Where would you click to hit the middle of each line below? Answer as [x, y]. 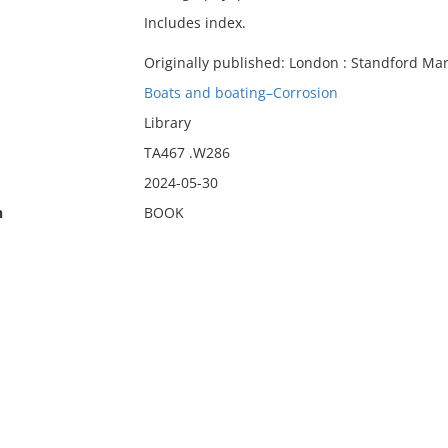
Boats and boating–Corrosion [240, 92]
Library [167, 122]
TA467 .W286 [186, 152]
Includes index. [194, 22]
